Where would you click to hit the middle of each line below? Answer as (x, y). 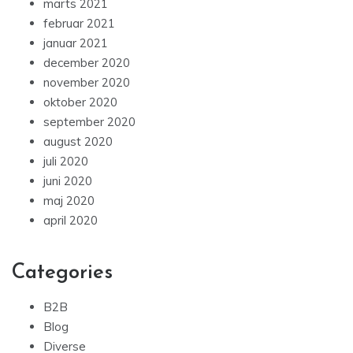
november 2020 (87, 83)
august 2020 (78, 142)
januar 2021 (76, 43)
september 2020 (89, 122)
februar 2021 (79, 24)
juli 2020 (66, 162)
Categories (62, 273)
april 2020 (71, 221)
